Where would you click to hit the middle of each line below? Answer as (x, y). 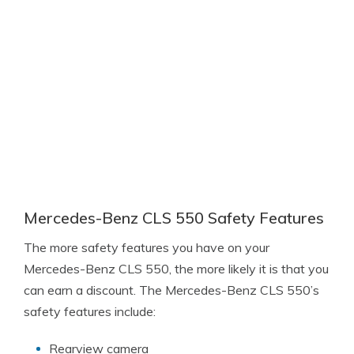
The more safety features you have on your (147, 247)
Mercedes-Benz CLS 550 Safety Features (174, 218)
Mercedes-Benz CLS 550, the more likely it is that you (176, 269)
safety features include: (90, 311)
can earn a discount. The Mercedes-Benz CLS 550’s (171, 290)
